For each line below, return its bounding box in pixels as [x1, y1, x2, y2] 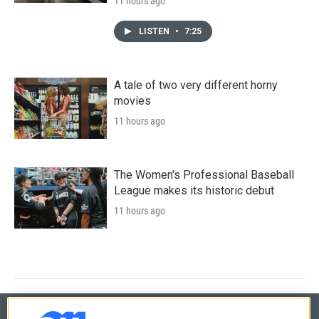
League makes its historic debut [114, 183, 274, 197]
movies [114, 93, 151, 108]
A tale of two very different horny [114, 78, 278, 92]
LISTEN [139, 26, 172, 36]
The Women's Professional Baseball [114, 167, 294, 182]
